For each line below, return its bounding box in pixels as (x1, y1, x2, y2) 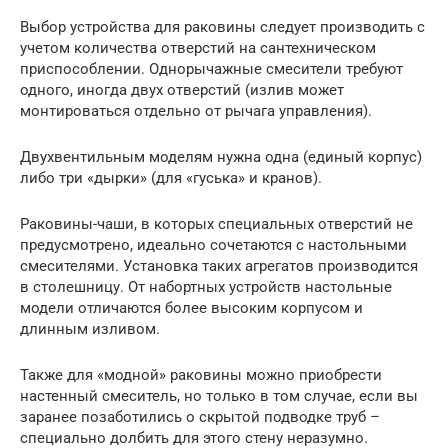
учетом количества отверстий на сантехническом (20, 39, 376, 58)
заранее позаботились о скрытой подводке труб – (20, 408, 380, 427)
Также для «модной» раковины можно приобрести (20, 366, 382, 385)
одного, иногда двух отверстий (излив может (20, 81, 344, 100)
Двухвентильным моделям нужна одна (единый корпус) (20, 148, 422, 167)
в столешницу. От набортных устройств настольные (20, 278, 392, 297)
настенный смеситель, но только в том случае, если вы (20, 387, 418, 406)
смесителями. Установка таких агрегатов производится (20, 257, 418, 276)
